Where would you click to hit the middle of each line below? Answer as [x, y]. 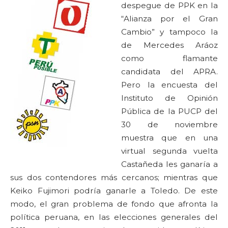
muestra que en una [169, 138]
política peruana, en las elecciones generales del [114, 217]
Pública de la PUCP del [169, 111]
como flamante [169, 58]
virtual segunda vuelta [169, 151]
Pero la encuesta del [169, 85]
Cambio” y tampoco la [169, 32]
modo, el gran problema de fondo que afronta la [114, 204]
